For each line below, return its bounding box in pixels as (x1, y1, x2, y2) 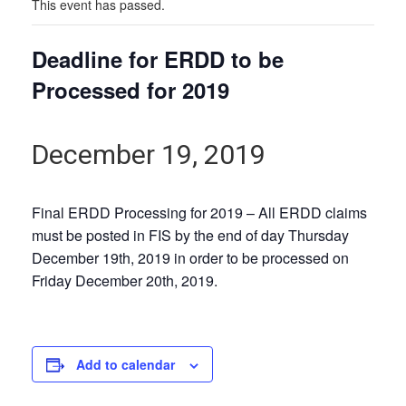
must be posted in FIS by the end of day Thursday (32, 224, 349, 246)
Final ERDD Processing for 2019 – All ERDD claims (32, 201, 367, 223)
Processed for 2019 (32, 73, 229, 105)
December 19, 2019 (32, 138, 266, 170)
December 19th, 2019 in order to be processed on (32, 246, 349, 268)
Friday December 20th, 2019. (32, 269, 217, 291)
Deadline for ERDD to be (32, 43, 284, 74)
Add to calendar (76, 354, 175, 373)
